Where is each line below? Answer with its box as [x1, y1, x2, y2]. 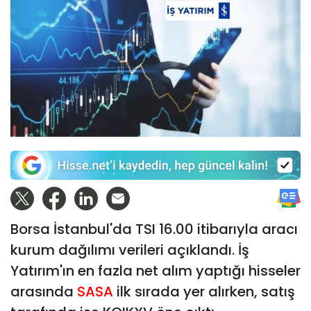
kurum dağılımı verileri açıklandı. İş [10, 239, 249, 260]
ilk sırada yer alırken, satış [113, 281, 295, 301]
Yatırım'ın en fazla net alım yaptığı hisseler [10, 260, 301, 280]
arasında [10, 281, 77, 301]
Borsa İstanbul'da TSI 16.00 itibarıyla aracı [10, 219, 298, 239]
